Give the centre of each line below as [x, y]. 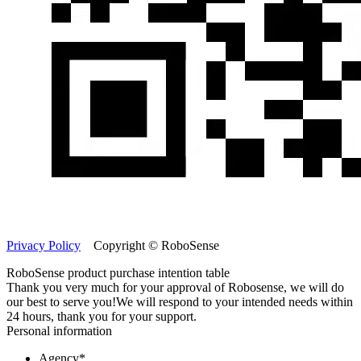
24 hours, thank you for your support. [102, 316]
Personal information [59, 330]
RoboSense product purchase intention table [118, 272]
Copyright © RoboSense [150, 245]
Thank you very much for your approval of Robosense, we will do [175, 287]
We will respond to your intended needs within [234, 301]
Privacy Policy [44, 245]
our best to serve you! [61, 301]
